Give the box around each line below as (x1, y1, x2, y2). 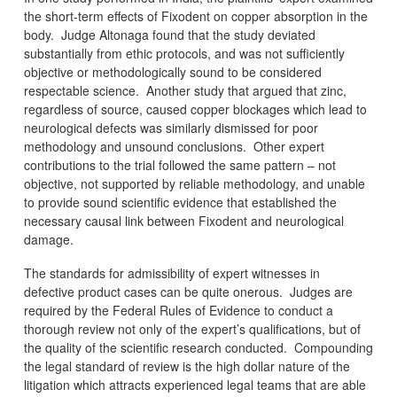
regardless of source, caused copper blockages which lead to (23, 100, 367, 119)
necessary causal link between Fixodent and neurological (23, 212, 344, 230)
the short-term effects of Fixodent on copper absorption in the (23, 7, 368, 26)
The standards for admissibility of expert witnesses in (23, 264, 320, 283)
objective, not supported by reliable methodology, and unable (23, 175, 365, 193)
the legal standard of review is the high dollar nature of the (23, 357, 350, 376)
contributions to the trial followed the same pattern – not (23, 156, 336, 175)
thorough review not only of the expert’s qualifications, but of (23, 320, 361, 339)
